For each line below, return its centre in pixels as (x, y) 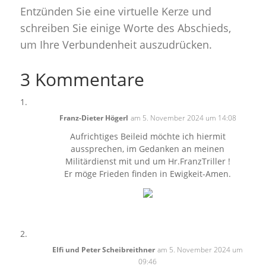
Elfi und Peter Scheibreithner (104, 250)
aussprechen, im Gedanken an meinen (148, 149)
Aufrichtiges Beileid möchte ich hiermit (148, 136)
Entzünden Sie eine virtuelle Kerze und (115, 11)
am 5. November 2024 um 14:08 (183, 118)
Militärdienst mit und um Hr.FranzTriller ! (148, 161)
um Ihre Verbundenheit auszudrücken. (116, 45)
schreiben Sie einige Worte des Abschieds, (125, 28)
